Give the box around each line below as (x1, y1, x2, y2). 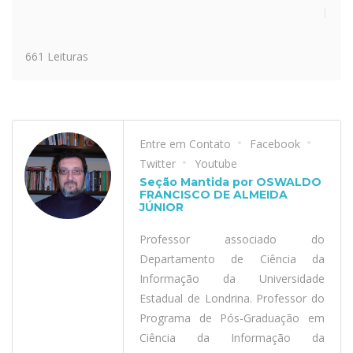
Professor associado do (139, 232, 325, 247)
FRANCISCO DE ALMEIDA (139, 188, 288, 202)
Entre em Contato (139, 136, 231, 151)
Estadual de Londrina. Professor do (139, 291, 325, 306)
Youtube (195, 156, 237, 171)
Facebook (250, 136, 300, 151)
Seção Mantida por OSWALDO (139, 175, 321, 189)
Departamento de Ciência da (139, 251, 325, 266)
